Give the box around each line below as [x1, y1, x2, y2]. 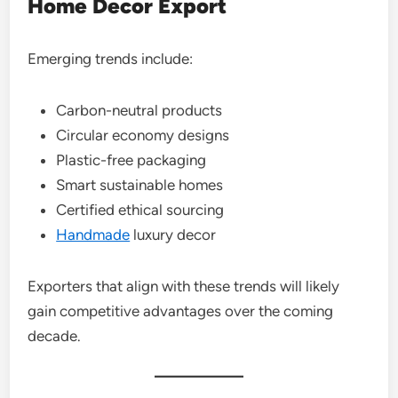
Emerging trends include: [28, 50, 194, 68]
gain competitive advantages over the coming [28, 302, 334, 320]
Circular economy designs [56, 126, 230, 144]
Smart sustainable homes [56, 176, 224, 194]
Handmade [56, 226, 131, 243]
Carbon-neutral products [56, 101, 223, 119]
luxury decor [130, 226, 217, 243]
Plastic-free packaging [56, 151, 207, 169]
